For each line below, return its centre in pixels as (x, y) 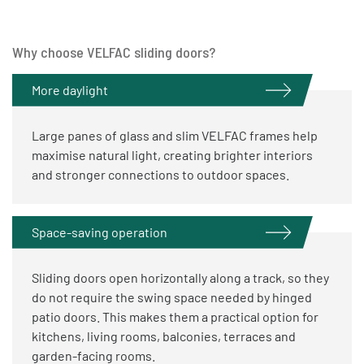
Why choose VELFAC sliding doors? (114, 52)
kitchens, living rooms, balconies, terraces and (164, 336)
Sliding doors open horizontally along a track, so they (180, 277)
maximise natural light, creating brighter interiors (172, 154)
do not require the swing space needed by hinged (172, 297)
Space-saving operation (100, 232)
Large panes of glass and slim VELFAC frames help (175, 135)
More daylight (70, 89)
